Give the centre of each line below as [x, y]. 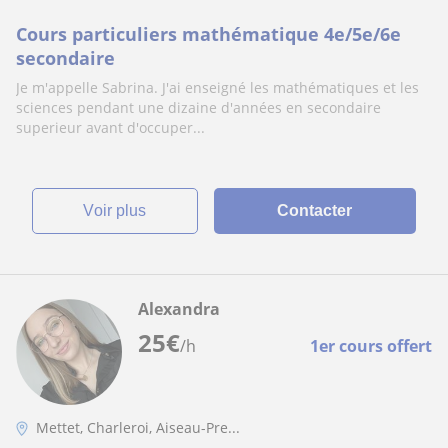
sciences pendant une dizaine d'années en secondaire [198, 107]
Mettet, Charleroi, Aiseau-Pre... [138, 427]
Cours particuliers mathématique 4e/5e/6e [208, 34]
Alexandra [179, 309]
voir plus [120, 210]
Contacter [315, 210]
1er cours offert [371, 346]
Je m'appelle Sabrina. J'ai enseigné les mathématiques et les [217, 87]
